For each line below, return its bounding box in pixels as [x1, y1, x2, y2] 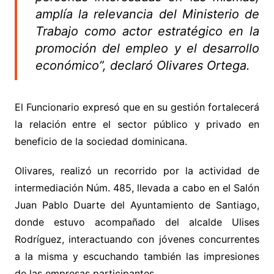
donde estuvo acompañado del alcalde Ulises [14, 216, 260, 229]
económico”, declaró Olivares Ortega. [35, 58, 250, 73]
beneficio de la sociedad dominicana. [14, 135, 187, 148]
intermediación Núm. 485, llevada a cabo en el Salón [14, 182, 260, 194]
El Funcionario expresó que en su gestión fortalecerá [14, 101, 260, 114]
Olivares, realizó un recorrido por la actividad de [14, 165, 260, 177]
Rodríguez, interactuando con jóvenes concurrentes [14, 233, 260, 246]
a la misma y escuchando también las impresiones [14, 250, 260, 263]
